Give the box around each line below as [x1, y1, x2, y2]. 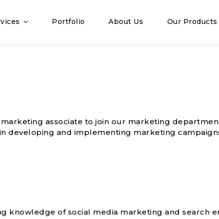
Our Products [167, 17, 218, 26]
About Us [109, 17, 144, 26]
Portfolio [52, 17, 85, 26]
